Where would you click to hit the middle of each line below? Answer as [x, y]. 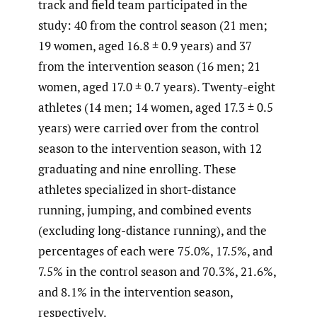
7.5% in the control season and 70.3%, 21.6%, [157, 272]
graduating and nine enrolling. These [137, 169]
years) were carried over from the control [149, 128]
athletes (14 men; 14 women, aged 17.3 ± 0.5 [156, 108]
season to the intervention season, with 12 [150, 149]
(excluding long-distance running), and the [152, 231]
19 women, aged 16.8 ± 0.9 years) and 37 [145, 46]
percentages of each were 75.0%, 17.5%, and [155, 251]
